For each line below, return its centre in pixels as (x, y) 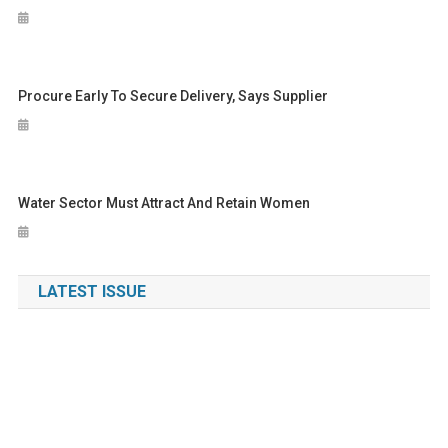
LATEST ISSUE (91, 291)
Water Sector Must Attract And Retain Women (164, 203)
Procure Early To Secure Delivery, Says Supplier (173, 96)
